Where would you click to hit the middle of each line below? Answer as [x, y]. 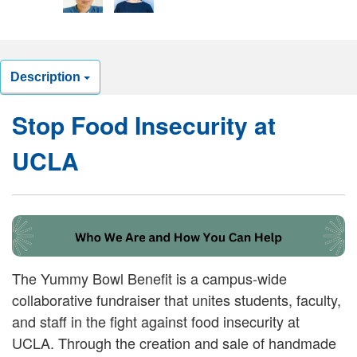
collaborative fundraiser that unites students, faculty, [177, 300]
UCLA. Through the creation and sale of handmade [174, 343]
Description [47, 77]
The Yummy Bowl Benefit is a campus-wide [149, 279]
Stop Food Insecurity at [144, 125]
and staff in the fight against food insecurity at [156, 322]
